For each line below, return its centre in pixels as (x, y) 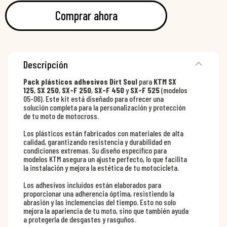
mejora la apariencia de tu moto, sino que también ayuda (106, 211)
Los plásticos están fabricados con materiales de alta (103, 133)
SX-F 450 (109, 90)
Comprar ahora (86, 16)
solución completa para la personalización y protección (104, 107)
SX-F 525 (145, 90)
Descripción (46, 65)
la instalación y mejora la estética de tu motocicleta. (101, 168)
